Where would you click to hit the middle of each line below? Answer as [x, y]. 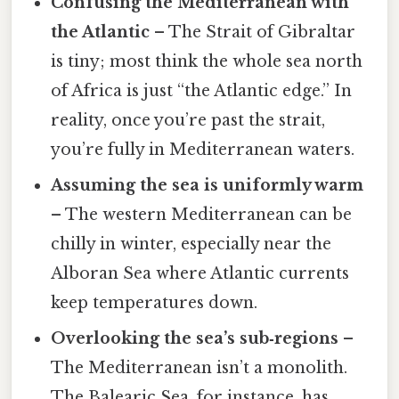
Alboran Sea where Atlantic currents [200, 274]
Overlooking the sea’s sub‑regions [195, 339]
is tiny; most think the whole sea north [207, 62]
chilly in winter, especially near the [191, 244]
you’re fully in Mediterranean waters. [203, 150]
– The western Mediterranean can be [202, 215]
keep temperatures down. [155, 303]
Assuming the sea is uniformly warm [208, 186]
